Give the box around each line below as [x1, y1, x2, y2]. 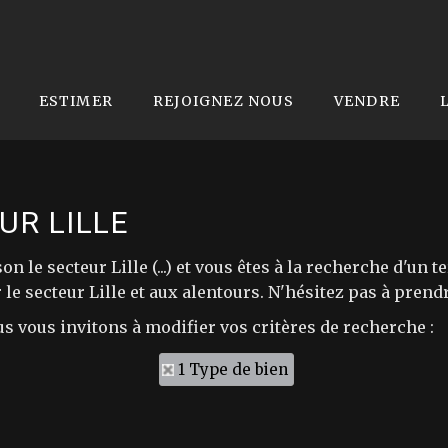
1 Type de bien [178, 360, 288, 379]
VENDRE [333, 92, 401, 110]
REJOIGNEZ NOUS [153, 92, 294, 110]
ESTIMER [38, 92, 114, 110]
